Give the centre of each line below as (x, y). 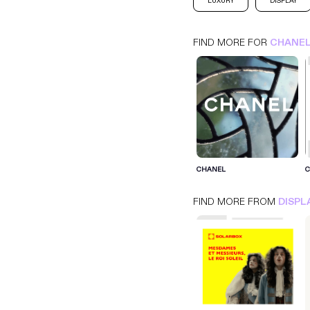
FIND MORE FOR (231, 43)
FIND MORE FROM (235, 202)
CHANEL (211, 170)
